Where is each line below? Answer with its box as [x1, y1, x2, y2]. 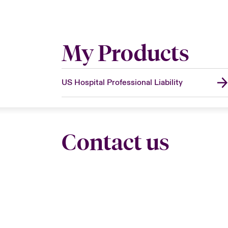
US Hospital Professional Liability [61, 77, 183, 88]
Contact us [61, 128, 169, 156]
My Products [61, 39, 189, 67]
